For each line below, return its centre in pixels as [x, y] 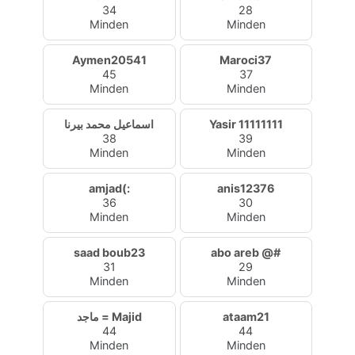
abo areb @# [246, 252]
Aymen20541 [109, 60]
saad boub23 [109, 252]
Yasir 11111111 [246, 124]
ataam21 [246, 317]
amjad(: [109, 188]
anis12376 [246, 188]
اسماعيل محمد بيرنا [109, 124]
